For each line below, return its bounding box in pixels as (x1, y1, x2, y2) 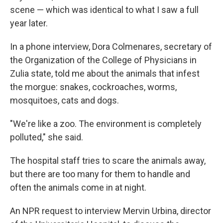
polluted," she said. (10, 131, 83, 142)
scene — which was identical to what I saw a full (10, 4, 199, 15)
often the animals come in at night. (10, 182, 146, 193)
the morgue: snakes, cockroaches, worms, (10, 81, 177, 92)
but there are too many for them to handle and (10, 168, 190, 179)
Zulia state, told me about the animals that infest (10, 68, 200, 79)
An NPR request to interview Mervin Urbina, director (10, 205, 211, 216)
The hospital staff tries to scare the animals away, (10, 155, 206, 166)
